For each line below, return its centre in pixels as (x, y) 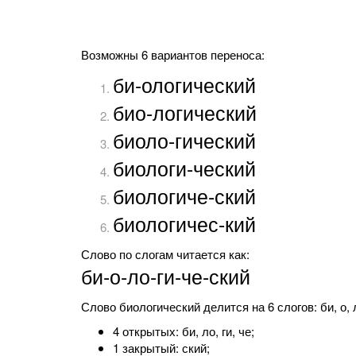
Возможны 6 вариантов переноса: (173, 54)
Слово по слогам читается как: (165, 254)
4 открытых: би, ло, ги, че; (184, 331)
